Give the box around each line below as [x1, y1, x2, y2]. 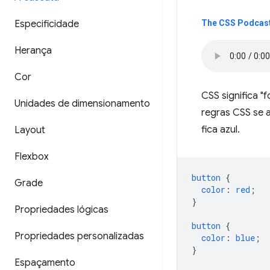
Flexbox [14, 151, 49, 163]
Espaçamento [14, 257, 75, 269]
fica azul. [201, 124, 240, 136]
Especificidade [14, 18, 79, 30]
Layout [14, 124, 45, 136]
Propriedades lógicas [14, 204, 108, 216]
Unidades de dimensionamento [14, 98, 150, 110]
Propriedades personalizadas [14, 230, 144, 242]
